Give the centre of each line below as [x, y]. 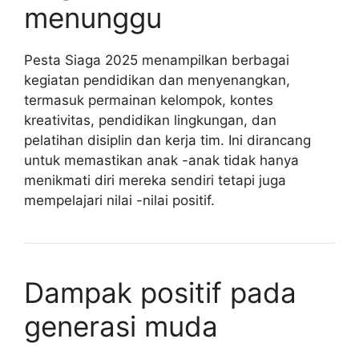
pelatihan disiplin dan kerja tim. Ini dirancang [167, 140]
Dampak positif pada [160, 292]
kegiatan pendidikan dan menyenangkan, [157, 80]
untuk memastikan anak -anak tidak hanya [161, 160]
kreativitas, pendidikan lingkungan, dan [150, 120]
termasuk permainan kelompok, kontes [149, 100]
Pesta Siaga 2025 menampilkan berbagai [157, 60]
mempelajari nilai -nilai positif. [119, 200]
